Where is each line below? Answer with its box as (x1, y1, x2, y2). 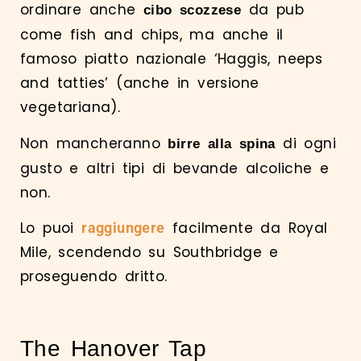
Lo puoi (20, 218, 82, 239)
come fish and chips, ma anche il (20, 25, 284, 45)
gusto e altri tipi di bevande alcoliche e (20, 158, 330, 178)
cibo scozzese (143, 2, 249, 19)
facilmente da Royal (164, 218, 328, 239)
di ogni (275, 133, 337, 153)
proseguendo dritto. (20, 267, 168, 287)
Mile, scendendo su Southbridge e (20, 243, 279, 263)
